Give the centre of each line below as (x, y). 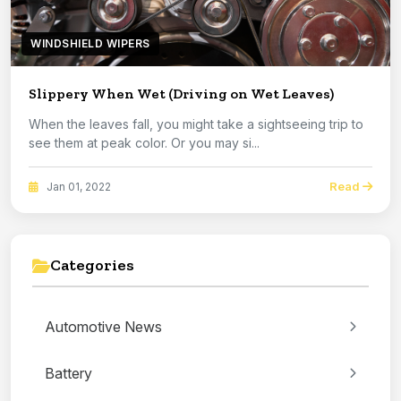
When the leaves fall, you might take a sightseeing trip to (196, 124)
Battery (68, 374)
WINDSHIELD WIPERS (90, 44)
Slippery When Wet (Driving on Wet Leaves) (181, 94)
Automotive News (103, 327)
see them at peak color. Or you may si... (215, 143)
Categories (92, 265)
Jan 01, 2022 (77, 186)
